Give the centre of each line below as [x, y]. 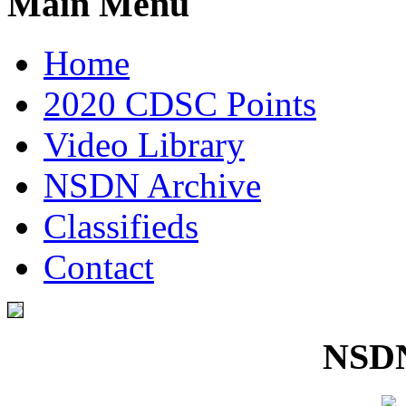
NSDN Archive [152, 186]
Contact [99, 267]
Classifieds [121, 227]
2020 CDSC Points [180, 104]
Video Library [144, 145]
